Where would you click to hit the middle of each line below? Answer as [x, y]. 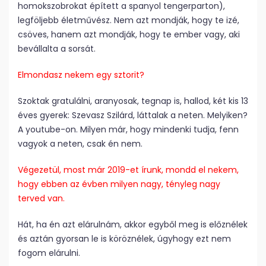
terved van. [41, 199]
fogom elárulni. [49, 253]
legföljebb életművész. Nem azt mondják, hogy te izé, [129, 20]
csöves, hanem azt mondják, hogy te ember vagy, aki [129, 35]
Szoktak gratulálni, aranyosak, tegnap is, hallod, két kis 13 [133, 101]
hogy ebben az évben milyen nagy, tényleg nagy [119, 184]
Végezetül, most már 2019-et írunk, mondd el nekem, [128, 170]
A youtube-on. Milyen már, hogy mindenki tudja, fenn [128, 130]
